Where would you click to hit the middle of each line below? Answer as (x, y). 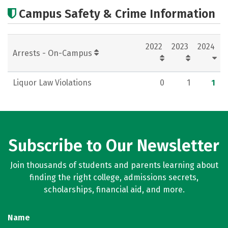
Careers (152, 6)
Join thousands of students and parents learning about (114, 165)
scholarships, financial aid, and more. (114, 190)
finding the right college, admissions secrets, (114, 177)
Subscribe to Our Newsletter (114, 146)
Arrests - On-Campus (53, 53)
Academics (36, 6)
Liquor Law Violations (52, 83)
